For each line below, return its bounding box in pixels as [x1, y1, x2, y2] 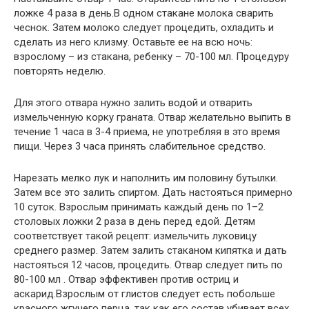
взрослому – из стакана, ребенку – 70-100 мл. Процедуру [14, 50, 289, 63]
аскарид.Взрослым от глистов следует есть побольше [14, 287, 275, 300]
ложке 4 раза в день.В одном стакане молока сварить [14, 6, 274, 19]
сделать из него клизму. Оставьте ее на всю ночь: [14, 35, 252, 48]
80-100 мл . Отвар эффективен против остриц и [14, 272, 239, 286]
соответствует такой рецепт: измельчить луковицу [14, 229, 257, 242]
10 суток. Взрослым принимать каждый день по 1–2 [14, 200, 263, 213]
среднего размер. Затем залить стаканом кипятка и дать [14, 243, 287, 257]
